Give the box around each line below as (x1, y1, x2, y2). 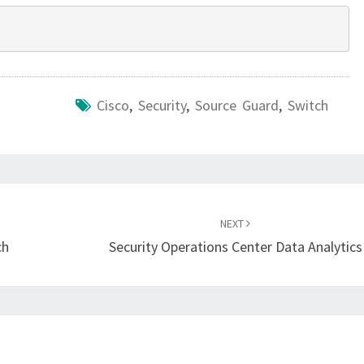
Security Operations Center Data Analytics (108, 237, 362, 256)
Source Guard (194, 96, 279, 115)
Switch (287, 96, 328, 115)
